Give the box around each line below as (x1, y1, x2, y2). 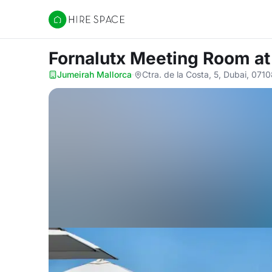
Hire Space (48, 19, 98, 32)
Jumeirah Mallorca (57, 69, 132, 80)
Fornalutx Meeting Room (49, 48, 254, 69)
